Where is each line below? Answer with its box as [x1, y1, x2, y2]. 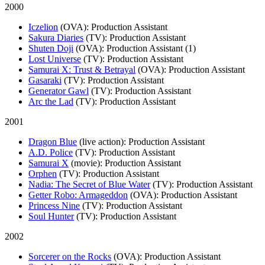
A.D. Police [28, 147, 73, 157]
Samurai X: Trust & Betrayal [28, 64, 135, 75]
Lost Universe [28, 53, 81, 64]
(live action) [79, 136, 124, 147]
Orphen [28, 168, 57, 179]
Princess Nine [28, 200, 80, 211]
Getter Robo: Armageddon [28, 189, 128, 200]
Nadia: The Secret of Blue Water [28, 179, 150, 189]
